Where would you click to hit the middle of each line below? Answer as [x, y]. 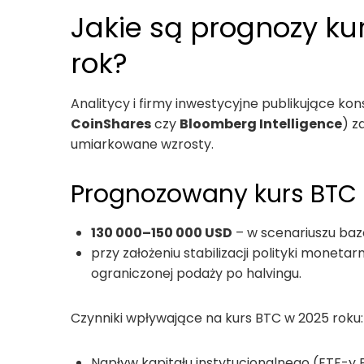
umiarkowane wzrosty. [142, 144]
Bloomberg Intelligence [261, 123]
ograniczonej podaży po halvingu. [196, 273]
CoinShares [111, 123]
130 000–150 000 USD [162, 232]
